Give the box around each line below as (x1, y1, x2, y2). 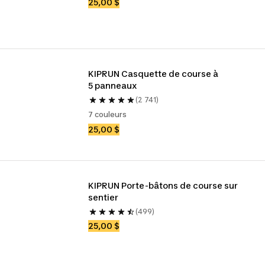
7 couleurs (88, 110, 127, 119)
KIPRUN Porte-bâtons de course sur (88, 180, 238, 190)
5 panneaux (88, 80, 138, 91)
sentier (88, 192, 119, 202)
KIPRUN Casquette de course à (88, 69, 219, 79)
